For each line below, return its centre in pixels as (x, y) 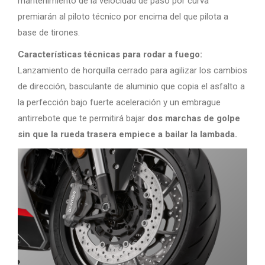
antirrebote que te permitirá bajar (83, 118)
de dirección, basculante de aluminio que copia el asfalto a (131, 86)
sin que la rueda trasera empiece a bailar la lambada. (127, 134)
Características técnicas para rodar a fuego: (110, 54)
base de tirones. (49, 32)
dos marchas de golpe (194, 118)
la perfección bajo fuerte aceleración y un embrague (119, 102)
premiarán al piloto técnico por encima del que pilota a (123, 16)
